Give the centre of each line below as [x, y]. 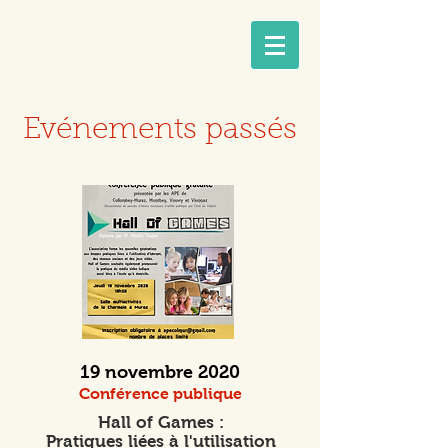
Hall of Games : [161, 422]
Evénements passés [160, 131]
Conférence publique [160, 393]
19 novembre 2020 [160, 372]
